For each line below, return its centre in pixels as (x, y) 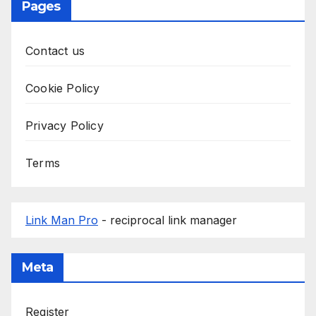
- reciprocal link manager (168, 220)
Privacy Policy (65, 125)
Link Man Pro (62, 220)
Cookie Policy (63, 88)
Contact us (55, 50)
